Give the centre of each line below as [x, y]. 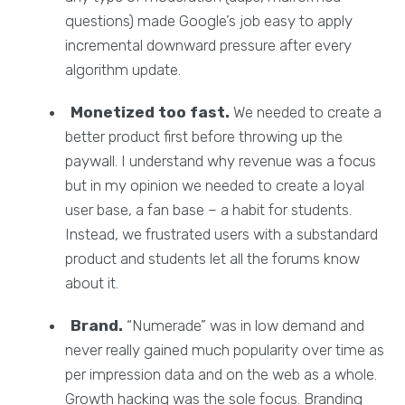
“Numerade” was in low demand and [244, 325]
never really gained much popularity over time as [225, 349]
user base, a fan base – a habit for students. [209, 209]
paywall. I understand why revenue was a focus [221, 160]
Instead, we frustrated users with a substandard [222, 234]
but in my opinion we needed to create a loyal [215, 185]
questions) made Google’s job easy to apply [209, 20]
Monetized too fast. [151, 112]
